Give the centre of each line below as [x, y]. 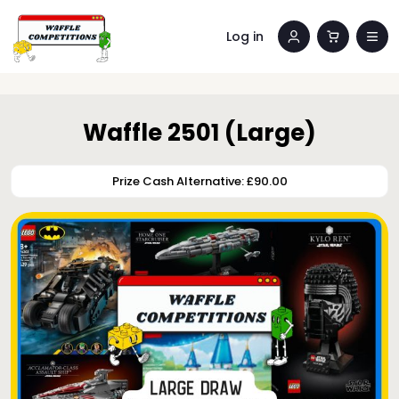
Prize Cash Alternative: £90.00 [199, 181]
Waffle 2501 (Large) [199, 133]
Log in [245, 36]
